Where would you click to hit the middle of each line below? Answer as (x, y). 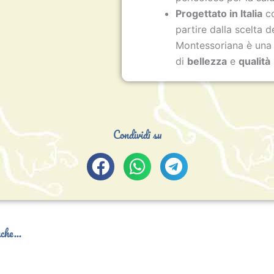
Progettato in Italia (219, 14)
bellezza (207, 61)
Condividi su (137, 135)
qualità (255, 61)
